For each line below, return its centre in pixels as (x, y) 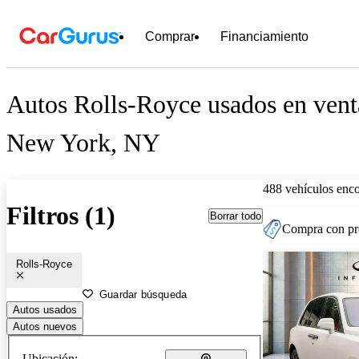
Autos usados (45, 309)
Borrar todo (236, 216)
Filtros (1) (61, 216)
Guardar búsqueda (143, 294)
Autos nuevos (45, 326)
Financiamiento (264, 36)
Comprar (170, 36)
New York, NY (83, 143)
